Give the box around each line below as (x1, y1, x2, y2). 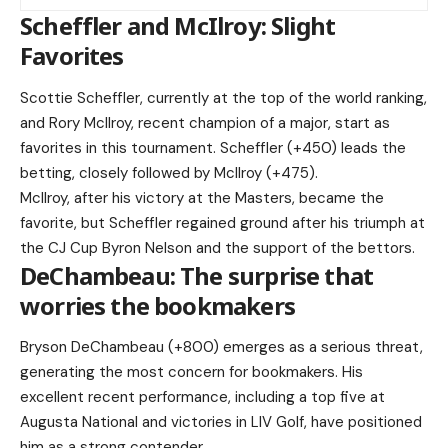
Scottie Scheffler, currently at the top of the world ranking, (20, 87, 427, 108)
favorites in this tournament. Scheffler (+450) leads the (20, 137, 406, 158)
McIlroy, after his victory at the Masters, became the (20, 187, 384, 208)
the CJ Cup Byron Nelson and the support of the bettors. (20, 237, 415, 258)
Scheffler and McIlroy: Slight (20, 9, 336, 43)
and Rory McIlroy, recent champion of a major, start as (20, 112, 390, 133)
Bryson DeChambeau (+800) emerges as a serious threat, (20, 336, 423, 357)
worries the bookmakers (20, 288, 295, 322)
